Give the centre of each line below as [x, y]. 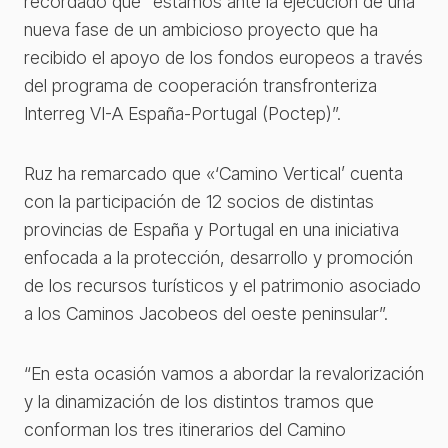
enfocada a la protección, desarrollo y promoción [218, 257]
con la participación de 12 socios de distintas [199, 201]
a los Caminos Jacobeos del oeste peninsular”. [206, 313]
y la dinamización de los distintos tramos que [199, 401]
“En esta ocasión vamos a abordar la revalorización [224, 373]
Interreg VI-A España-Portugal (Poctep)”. [182, 113]
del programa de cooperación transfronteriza [200, 85]
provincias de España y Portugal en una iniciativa [211, 229]
